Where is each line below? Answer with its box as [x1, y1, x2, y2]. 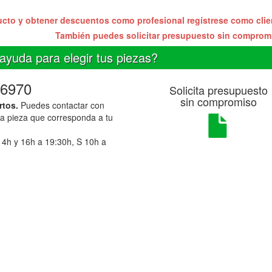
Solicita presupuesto [169, 81, 268, 98]
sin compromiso [180, 93, 257, 109]
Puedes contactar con [18, 98, 104, 111]
